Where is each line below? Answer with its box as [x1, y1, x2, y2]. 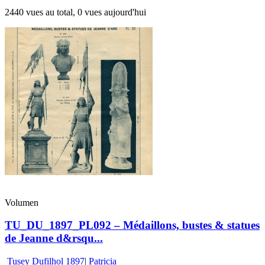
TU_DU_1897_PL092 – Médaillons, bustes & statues [5, 219, 260, 232]
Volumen [5, 197, 38, 208]
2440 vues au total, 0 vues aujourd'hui [5, 7, 146, 17]
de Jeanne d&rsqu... [5, 232, 103, 245]
